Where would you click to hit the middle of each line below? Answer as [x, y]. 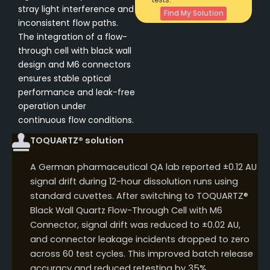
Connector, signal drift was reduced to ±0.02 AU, [135, 225]
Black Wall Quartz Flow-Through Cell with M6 [126, 211]
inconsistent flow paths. [68, 23]
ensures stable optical [64, 79]
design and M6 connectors [74, 65]
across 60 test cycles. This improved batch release [142, 254]
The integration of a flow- [73, 37]
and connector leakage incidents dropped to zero [140, 240]
